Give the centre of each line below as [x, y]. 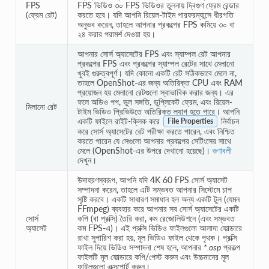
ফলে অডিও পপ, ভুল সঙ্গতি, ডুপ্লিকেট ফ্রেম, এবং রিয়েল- [155, 101]
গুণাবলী [222, 150]
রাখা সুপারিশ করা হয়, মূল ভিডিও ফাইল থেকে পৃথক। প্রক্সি [157, 237]
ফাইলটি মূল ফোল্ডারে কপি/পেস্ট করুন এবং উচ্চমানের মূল [153, 256]
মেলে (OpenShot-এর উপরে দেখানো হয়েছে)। [145, 150]
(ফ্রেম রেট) [41, 14]
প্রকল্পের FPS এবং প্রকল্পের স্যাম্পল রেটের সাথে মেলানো [156, 63]
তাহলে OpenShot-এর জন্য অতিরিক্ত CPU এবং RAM [160, 82]
